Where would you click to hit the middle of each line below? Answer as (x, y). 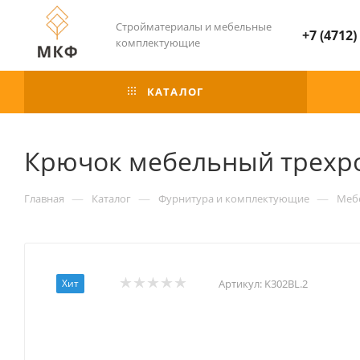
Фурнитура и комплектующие (234, 198)
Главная (44, 198)
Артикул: (240, 283)
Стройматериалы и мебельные (194, 27)
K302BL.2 (286, 283)
